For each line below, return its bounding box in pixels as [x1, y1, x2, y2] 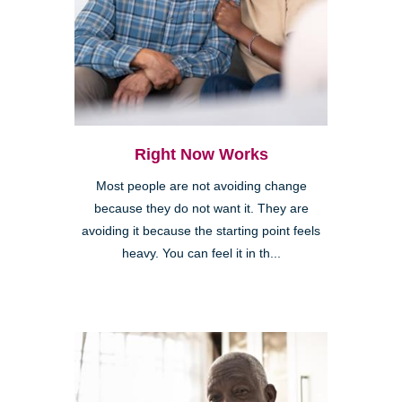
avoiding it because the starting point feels [82, 224, 320, 239]
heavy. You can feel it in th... [121, 247, 281, 261]
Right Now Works [134, 145, 268, 164]
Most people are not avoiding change [95, 179, 307, 194]
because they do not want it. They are [93, 202, 309, 216]
